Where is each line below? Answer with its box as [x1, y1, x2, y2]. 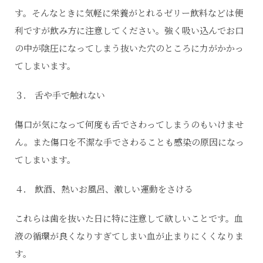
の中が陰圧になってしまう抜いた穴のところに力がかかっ [15, 41, 244, 54]
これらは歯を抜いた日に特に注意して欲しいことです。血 [15, 211, 243, 224]
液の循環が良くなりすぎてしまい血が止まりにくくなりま [15, 229, 244, 242]
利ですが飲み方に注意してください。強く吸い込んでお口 [15, 23, 244, 36]
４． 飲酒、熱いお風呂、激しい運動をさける [15, 182, 193, 195]
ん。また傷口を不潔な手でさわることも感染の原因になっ [15, 135, 244, 148]
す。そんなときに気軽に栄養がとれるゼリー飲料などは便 [15, 6, 243, 19]
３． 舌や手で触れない [15, 88, 105, 101]
